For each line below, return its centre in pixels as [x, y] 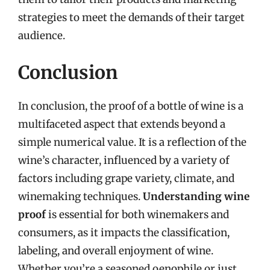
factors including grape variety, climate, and [126, 178]
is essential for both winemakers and [137, 215]
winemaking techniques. [80, 196]
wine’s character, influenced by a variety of [124, 160]
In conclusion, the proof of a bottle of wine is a [131, 106]
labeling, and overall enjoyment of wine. [116, 251]
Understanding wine [196, 196]
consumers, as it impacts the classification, [124, 233]
